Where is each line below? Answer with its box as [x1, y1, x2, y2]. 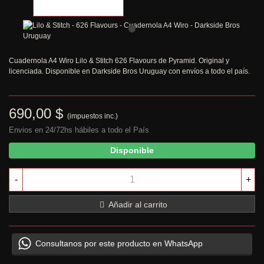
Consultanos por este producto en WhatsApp [35, 239, 203, 249]
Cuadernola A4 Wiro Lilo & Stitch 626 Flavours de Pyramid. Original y [9, 56, 229, 65]
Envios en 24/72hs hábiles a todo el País [9, 125, 149, 134]
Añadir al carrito [108, 199, 167, 209]
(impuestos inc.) [67, 111, 118, 120]
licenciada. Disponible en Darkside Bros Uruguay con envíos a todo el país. [9, 67, 252, 75]
